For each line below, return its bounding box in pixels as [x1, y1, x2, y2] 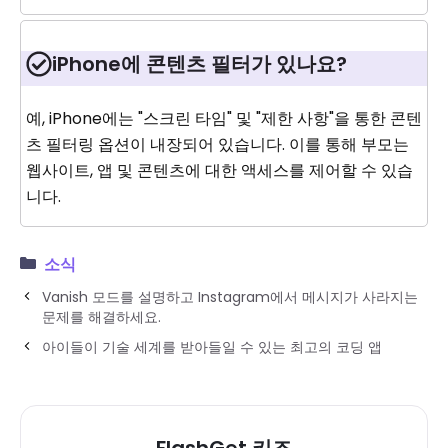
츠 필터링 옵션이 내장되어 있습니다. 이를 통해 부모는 [26, 132, 409, 156]
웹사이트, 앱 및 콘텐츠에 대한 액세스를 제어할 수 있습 [26, 158, 413, 182]
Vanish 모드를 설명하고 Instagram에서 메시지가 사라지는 [42, 286, 418, 307]
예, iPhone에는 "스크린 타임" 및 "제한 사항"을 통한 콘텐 [26, 106, 422, 130]
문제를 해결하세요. [42, 306, 161, 327]
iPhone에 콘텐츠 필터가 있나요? [52, 49, 347, 78]
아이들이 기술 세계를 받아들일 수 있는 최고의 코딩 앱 [42, 336, 382, 357]
